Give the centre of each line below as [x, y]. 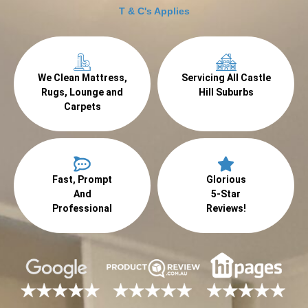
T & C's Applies [154, 11]
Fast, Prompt [82, 179]
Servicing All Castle [226, 78]
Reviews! [226, 208]
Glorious [226, 179]
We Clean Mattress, [82, 78]
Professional [82, 208]
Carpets [82, 107]
